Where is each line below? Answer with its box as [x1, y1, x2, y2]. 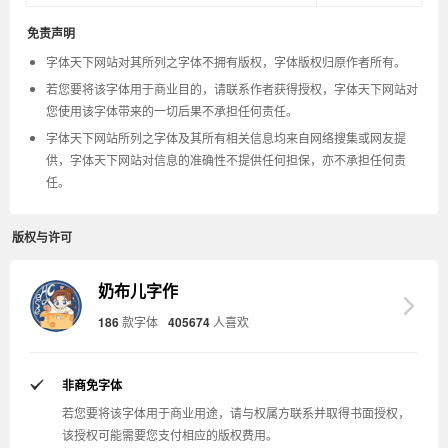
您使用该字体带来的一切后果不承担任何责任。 [46, 102, 298, 119]
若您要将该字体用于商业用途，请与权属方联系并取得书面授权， [62, 404, 410, 421]
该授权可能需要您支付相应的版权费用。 [62, 426, 278, 443]
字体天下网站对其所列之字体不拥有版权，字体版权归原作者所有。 [46, 53, 406, 70]
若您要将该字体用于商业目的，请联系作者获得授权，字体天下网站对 [46, 80, 418, 97]
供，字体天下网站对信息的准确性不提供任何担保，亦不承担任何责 [46, 151, 406, 168]
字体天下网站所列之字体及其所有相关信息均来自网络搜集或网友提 [46, 129, 406, 146]
